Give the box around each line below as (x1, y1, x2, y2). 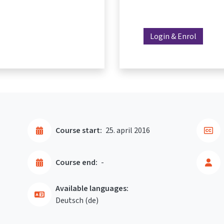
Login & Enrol (150, 30, 196, 41)
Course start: (55, 124, 102, 135)
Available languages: (55, 182, 128, 193)
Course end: (55, 156, 97, 167)
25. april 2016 (105, 124, 150, 135)
